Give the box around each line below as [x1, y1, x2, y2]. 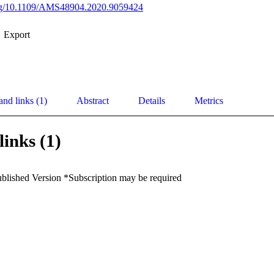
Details [138, 95, 165, 106]
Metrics [194, 95, 223, 106]
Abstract [76, 95, 109, 106]
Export [4, 29, 30, 40]
